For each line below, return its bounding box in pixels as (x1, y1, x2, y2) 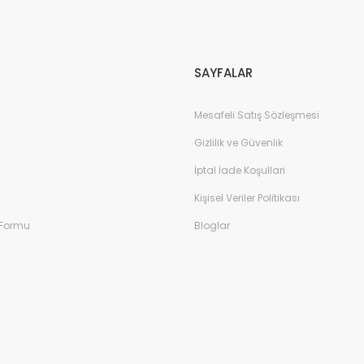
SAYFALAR (194, 64, 253, 81)
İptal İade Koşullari (194, 163, 285, 177)
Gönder (163, 29, 201, 43)
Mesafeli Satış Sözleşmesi (194, 108, 319, 122)
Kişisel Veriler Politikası (194, 191, 300, 205)
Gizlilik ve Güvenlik (194, 136, 283, 149)
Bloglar (194, 219, 230, 232)
